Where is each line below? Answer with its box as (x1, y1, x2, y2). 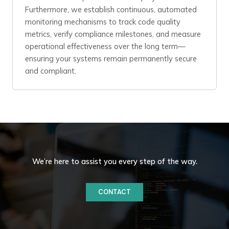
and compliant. (25, 66, 76, 76)
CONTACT (98, 188, 131, 196)
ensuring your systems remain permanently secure (25, 54, 197, 63)
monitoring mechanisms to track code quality (25, 17, 180, 27)
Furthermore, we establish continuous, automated (25, 5, 197, 14)
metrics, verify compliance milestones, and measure (25, 29, 201, 39)
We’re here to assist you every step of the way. (32, 156, 197, 166)
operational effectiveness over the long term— (25, 41, 186, 51)
